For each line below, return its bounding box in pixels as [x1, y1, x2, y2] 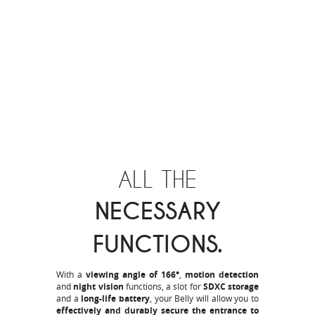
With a [56, 269, 86, 281]
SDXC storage [202, 281, 259, 293]
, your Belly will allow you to [150, 292, 259, 304]
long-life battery [81, 292, 150, 305]
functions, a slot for [123, 281, 203, 292]
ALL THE [118, 166, 197, 193]
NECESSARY [94, 198, 221, 227]
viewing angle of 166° [86, 269, 179, 281]
